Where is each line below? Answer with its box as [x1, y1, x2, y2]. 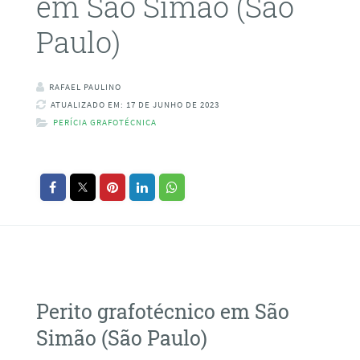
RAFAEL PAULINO [48, 81, 121, 93]
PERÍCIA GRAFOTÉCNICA [52, 117, 157, 129]
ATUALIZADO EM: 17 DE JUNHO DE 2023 [50, 99, 219, 111]
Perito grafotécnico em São [35, 297, 289, 325]
